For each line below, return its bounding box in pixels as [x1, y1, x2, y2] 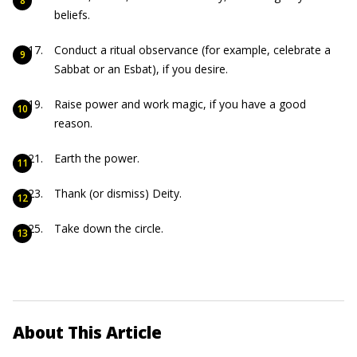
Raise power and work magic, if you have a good [54, 96, 306, 112]
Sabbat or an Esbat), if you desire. [54, 61, 228, 76]
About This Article [13, 321, 162, 343]
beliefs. [54, 7, 90, 22]
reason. [54, 116, 92, 131]
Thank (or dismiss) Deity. [54, 186, 182, 201]
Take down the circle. [54, 221, 163, 236]
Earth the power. [54, 151, 139, 166]
